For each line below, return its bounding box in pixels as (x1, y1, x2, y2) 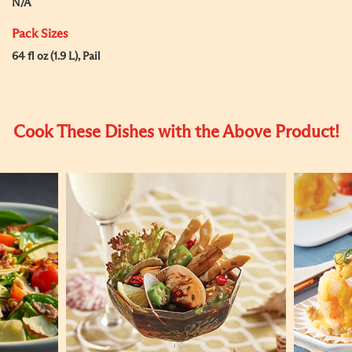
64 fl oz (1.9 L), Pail (12, 51, 101, 62)
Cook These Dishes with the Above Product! (13, 124, 339, 141)
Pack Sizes (12, 27, 68, 40)
